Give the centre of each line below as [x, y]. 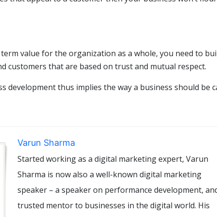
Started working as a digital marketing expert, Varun [113, 159]
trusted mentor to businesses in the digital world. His [114, 206]
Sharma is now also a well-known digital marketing [109, 175]
